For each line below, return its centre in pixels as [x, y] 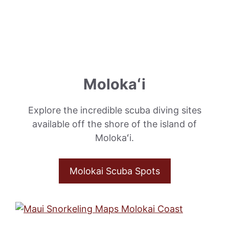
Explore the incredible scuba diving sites [114, 110]
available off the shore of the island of [114, 124]
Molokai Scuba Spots [114, 171]
